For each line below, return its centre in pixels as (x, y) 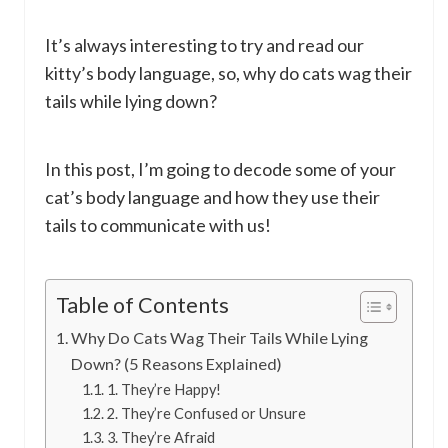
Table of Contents (142, 305)
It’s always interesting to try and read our (204, 45)
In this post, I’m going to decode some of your (220, 169)
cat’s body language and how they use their (212, 197)
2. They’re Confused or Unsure (206, 414)
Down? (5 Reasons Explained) (177, 364)
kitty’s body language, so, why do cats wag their (228, 73)
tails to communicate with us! (158, 225)
